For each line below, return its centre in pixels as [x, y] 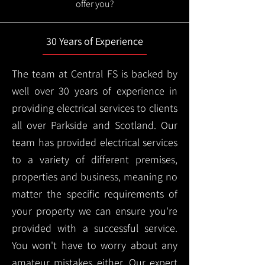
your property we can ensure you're [95, 211]
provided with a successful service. [95, 228]
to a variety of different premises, [95, 159]
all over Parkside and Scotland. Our [95, 125]
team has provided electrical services [95, 142]
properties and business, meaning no [95, 177]
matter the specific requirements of [95, 194]
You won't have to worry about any [95, 245]
